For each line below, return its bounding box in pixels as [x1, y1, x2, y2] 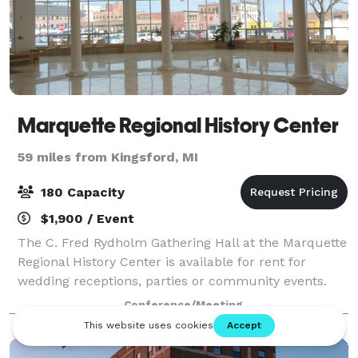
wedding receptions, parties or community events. [18, 272, 327, 288]
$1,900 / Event [37, 210, 134, 226]
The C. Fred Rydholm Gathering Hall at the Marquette [18, 234, 347, 250]
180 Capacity [37, 184, 125, 200]
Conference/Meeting [123, 298, 243, 311]
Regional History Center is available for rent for [18, 253, 306, 269]
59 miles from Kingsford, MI [18, 149, 198, 165]
